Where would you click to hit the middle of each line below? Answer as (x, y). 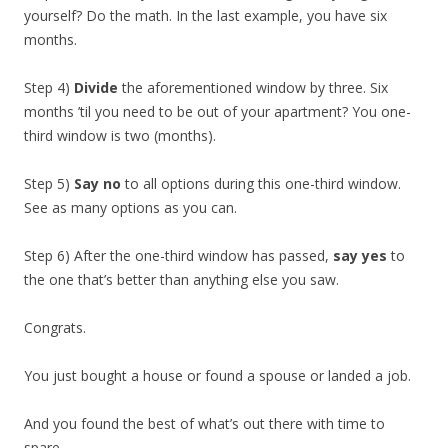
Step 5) (49, 183)
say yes (360, 255)
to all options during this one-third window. (261, 183)
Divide (96, 87)
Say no (97, 183)
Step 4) (49, 87)
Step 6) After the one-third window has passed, (178, 255)
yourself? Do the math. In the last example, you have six (205, 15)
